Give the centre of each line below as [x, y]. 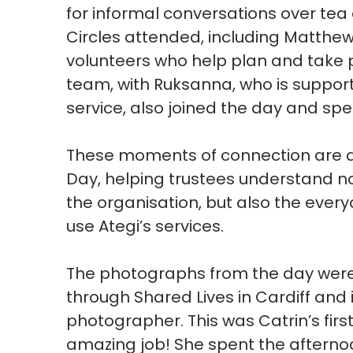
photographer [124, 320]
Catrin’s [290, 320]
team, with [110, 84]
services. [188, 226]
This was [221, 320]
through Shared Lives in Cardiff [189, 297]
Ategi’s [125, 226]
